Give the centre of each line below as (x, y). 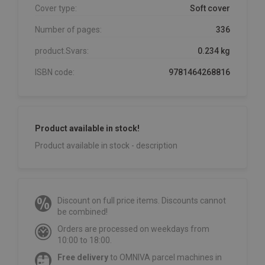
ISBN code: (55, 72)
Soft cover (210, 8)
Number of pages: (68, 29)
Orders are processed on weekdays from (133, 229)
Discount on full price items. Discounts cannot (142, 200)
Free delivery (83, 257)
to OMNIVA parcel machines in (165, 257)
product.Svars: (62, 51)
